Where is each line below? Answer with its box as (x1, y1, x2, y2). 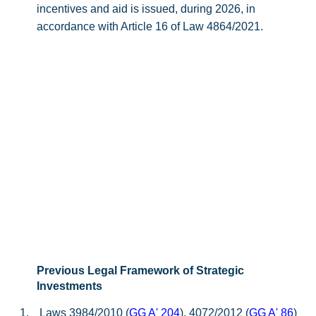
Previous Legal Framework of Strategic (37, 265, 244, 276)
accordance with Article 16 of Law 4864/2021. (37, 20, 263, 32)
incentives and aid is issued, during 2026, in (37, 3, 255, 15)
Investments (37, 280, 102, 292)
